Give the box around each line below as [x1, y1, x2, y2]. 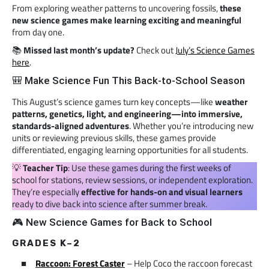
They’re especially [12, 185, 81, 199]
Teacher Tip [23, 161, 68, 175]
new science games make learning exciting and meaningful [12, 13, 241, 28]
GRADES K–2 [12, 238, 80, 249]
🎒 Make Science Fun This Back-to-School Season [12, 74, 245, 87]
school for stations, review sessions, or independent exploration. [12, 173, 253, 187]
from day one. [12, 25, 64, 40]
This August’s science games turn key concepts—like [12, 95, 215, 109]
